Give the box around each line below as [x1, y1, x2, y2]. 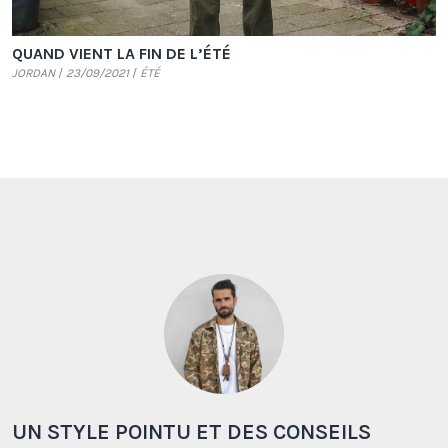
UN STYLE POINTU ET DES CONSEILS [12, 419, 371, 446]
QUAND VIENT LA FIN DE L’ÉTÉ [12, 44, 231, 64]
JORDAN [12, 66, 55, 81]
